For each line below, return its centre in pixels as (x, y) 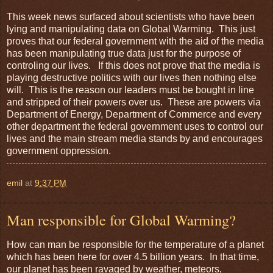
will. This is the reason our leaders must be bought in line (130, 90)
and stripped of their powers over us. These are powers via (134, 102)
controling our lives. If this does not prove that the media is (133, 65)
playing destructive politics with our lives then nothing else (132, 77)
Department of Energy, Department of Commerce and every (134, 114)
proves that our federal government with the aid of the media (135, 41)
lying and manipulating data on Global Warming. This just (131, 29)
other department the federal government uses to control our (135, 126)
